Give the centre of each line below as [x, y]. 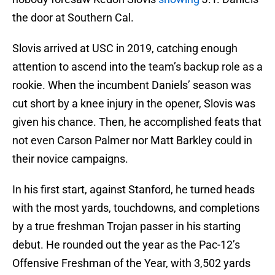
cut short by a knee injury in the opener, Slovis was [134, 104]
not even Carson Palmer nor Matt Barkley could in [132, 141]
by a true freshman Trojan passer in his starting [126, 227]
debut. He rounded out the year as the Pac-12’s [126, 245]
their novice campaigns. [70, 159]
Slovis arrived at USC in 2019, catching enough [125, 48]
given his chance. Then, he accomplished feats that [137, 122]
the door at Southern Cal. [73, 18]
